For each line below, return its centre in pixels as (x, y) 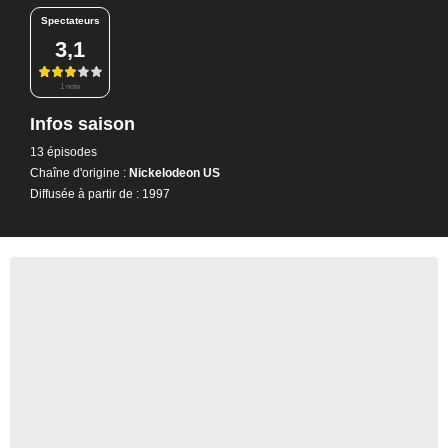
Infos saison (82, 123)
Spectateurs (70, 20)
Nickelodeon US (173, 172)
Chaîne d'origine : (78, 172)
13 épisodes (63, 151)
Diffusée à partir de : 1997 (100, 193)
